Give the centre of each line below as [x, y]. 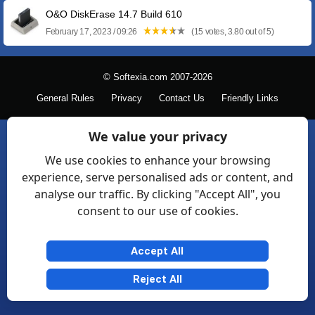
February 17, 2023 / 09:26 [92, 32]
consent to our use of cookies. [157, 211]
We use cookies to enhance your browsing [157, 160]
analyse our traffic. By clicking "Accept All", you [157, 194]
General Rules [65, 98]
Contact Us [182, 98]
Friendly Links [250, 98]
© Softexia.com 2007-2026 [157, 77]
